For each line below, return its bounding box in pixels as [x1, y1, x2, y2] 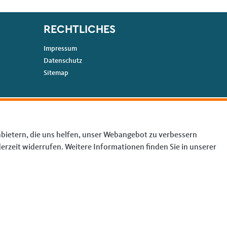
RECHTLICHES [44, 24, 116, 35]
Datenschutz [44, 57, 83, 65]
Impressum [44, 45, 78, 53]
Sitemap [44, 69, 69, 77]
